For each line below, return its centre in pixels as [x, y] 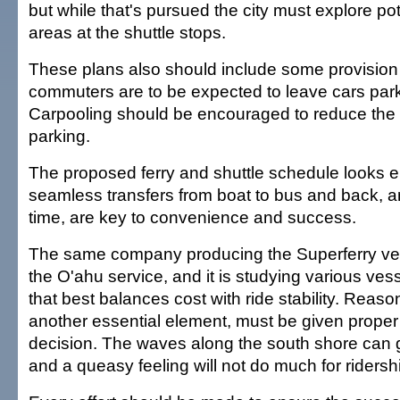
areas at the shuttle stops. [127, 32]
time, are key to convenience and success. [192, 217]
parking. [59, 136]
